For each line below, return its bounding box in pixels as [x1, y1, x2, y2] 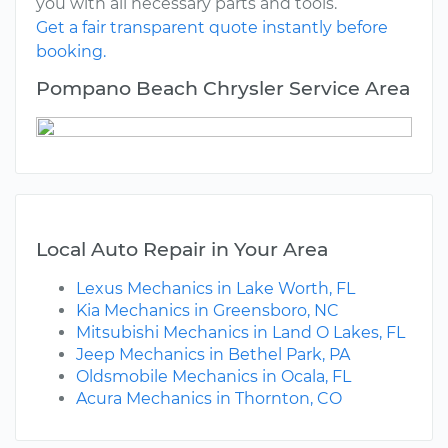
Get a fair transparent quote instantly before [36, 18, 388, 38]
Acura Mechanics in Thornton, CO [76, 389, 342, 409]
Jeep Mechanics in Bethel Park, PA [76, 345, 350, 365]
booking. [36, 42, 106, 62]
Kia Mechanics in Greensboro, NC [76, 301, 339, 321]
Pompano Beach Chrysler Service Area [36, 76, 410, 101]
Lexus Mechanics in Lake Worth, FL [76, 279, 355, 299]
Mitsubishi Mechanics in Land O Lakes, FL [76, 323, 405, 343]
